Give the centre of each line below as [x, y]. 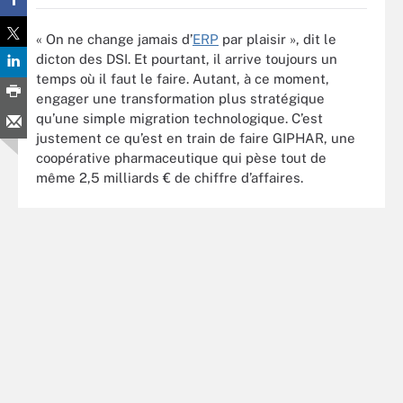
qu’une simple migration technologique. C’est [179, 118]
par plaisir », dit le [278, 39]
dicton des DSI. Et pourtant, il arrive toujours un [187, 58]
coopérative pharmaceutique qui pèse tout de [181, 157]
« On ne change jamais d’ [114, 39]
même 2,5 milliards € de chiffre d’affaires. [170, 177]
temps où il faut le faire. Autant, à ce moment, [183, 78]
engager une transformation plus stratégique [180, 98]
